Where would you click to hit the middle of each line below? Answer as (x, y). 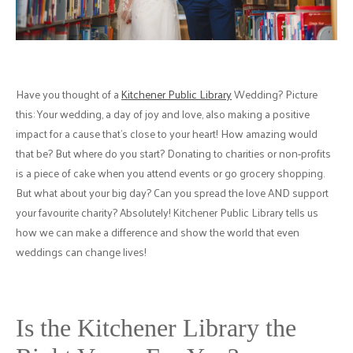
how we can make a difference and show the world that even (158, 232)
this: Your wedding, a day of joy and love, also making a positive (163, 113)
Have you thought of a (69, 94)
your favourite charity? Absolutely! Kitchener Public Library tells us (167, 212)
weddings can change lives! (81, 251)
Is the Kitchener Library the (156, 327)
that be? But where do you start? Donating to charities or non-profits (173, 153)
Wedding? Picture (275, 94)
